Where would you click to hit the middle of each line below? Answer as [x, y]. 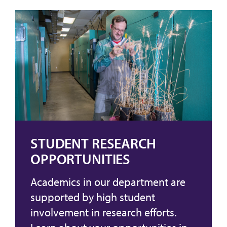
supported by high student [93, 198]
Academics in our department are [108, 182]
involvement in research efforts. [104, 213]
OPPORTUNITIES [81, 159]
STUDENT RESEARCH [93, 144]
